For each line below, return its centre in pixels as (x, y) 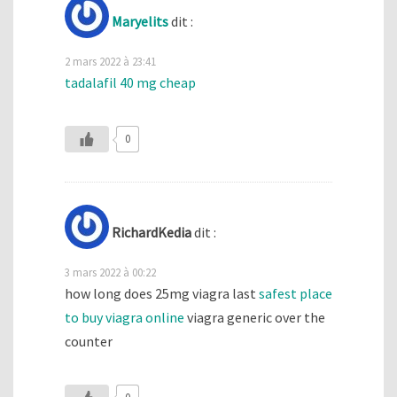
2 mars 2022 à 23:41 (110, 62)
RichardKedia (152, 233)
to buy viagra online (125, 318)
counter (89, 342)
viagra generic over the (255, 318)
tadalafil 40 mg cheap (130, 83)
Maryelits (140, 22)
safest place (296, 294)
